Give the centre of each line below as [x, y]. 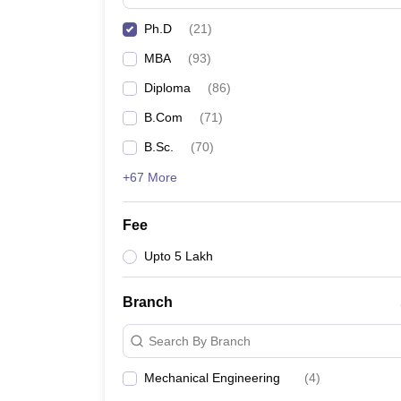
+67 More [150, 177]
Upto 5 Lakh [179, 256]
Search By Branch [200, 341]
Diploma [167, 88]
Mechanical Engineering [212, 378]
